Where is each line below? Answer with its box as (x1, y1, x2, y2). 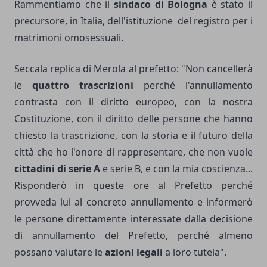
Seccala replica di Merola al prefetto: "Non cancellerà (14, 61, 253, 75)
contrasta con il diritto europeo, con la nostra (14, 95, 253, 108)
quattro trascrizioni (32, 78, 133, 92)
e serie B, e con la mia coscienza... (100, 162, 253, 175)
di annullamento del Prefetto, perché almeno (14, 228, 253, 242)
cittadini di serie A (14, 162, 100, 175)
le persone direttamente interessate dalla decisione (14, 212, 253, 225)
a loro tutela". (163, 245, 226, 259)
